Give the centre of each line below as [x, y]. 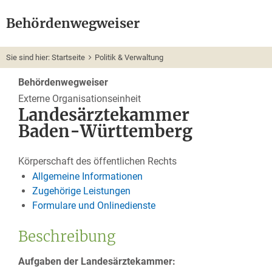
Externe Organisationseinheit [80, 99]
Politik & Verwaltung [129, 57]
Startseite [68, 57]
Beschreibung [67, 236]
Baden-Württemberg [105, 131]
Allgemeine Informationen [87, 176]
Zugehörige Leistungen [81, 191]
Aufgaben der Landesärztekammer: [97, 261]
